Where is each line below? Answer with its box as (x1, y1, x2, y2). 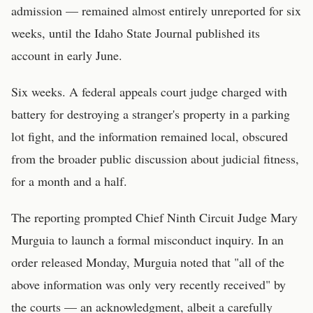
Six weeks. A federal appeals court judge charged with (11, 83, 287, 100)
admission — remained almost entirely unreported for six (11, 2, 301, 19)
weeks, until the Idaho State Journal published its (11, 24, 260, 41)
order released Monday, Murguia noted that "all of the (11, 254, 284, 270)
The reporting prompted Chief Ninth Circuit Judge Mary (11, 209, 298, 226)
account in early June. (11, 47, 122, 64)
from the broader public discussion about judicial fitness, (11, 150, 299, 167)
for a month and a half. (11, 173, 127, 189)
